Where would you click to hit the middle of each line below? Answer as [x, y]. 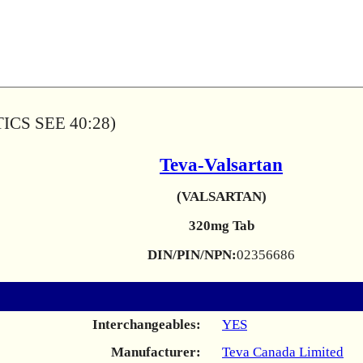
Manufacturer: [156, 352]
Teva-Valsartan [221, 165]
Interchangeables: [147, 325]
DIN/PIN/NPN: [192, 255]
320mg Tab [221, 226]
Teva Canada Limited [283, 352]
